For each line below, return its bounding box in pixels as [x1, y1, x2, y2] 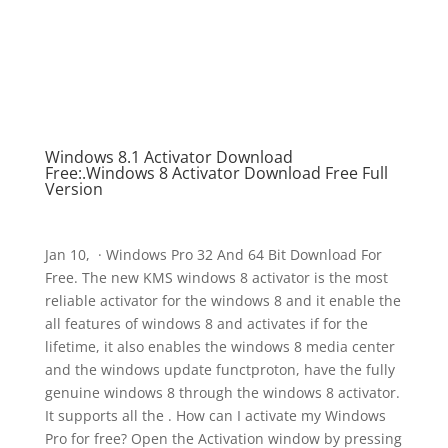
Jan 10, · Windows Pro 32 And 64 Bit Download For [44, 245, 382, 264]
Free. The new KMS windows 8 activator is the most [44, 268, 388, 287]
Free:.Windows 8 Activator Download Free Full [44, 162, 388, 184]
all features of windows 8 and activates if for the [44, 314, 368, 333]
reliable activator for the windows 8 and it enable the [44, 291, 401, 310]
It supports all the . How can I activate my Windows [44, 406, 386, 425]
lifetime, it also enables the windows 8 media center [44, 337, 395, 356]
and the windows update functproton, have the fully [44, 360, 395, 379]
